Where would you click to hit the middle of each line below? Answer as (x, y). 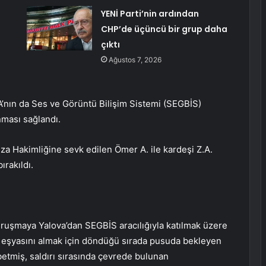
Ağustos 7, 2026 (135, 60)
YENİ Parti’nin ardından (150, 14)
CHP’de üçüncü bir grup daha (164, 29)
